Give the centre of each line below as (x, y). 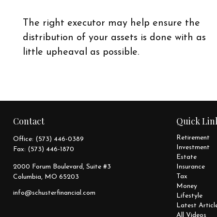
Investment (193, 147)
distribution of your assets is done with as (114, 38)
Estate (187, 157)
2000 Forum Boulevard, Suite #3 (62, 167)
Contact (29, 121)
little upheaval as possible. (81, 52)
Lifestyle (190, 196)
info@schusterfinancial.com (54, 193)
